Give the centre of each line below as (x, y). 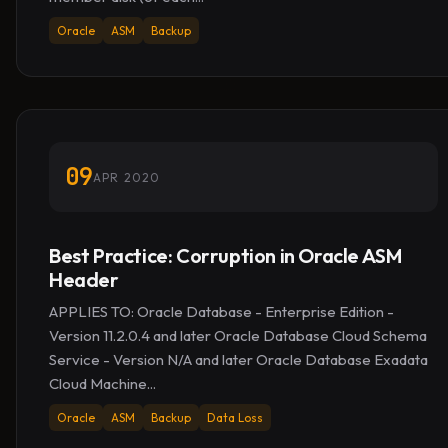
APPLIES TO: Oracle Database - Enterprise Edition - (221, 311)
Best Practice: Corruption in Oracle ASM (225, 255)
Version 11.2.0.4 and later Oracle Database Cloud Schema (238, 335)
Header (84, 279)
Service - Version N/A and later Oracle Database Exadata (238, 359)
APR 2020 (127, 177)
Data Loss (235, 417)
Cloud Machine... (102, 383)
